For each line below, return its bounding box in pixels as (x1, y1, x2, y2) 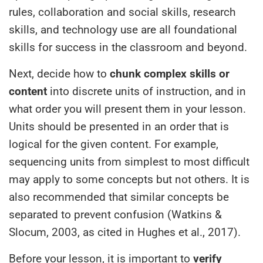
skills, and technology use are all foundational (9, 22, 237, 36)
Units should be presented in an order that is (9, 119, 229, 133)
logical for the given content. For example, (9, 137, 218, 151)
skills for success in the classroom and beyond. (9, 40, 247, 54)
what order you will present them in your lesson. (9, 102, 246, 116)
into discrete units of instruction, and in (47, 84, 246, 98)
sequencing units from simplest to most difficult (9, 154, 249, 168)
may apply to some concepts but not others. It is (9, 172, 249, 186)
